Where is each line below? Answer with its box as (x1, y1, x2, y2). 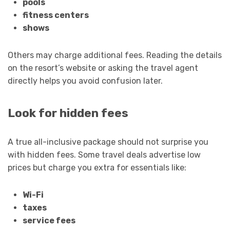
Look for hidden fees (8, 106, 128, 120)
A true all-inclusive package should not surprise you (8, 137, 208, 147)
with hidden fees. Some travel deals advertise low (8, 149, 201, 160)
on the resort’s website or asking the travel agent (8, 63, 198, 73)
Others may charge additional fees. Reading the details (8, 50, 222, 61)
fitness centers (22, 10, 89, 21)
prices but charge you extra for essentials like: (8, 162, 186, 172)
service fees (22, 215, 75, 225)
